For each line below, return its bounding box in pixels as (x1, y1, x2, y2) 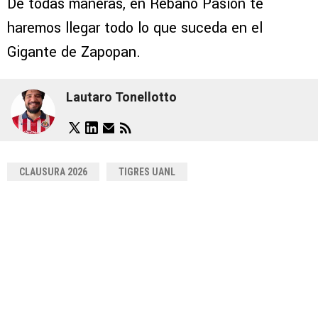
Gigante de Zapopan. (7, 42, 141, 63)
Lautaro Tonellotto (66, 89, 177, 104)
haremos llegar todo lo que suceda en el (7, 18, 263, 39)
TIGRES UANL (119, 166, 175, 178)
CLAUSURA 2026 (19, 166, 87, 178)
